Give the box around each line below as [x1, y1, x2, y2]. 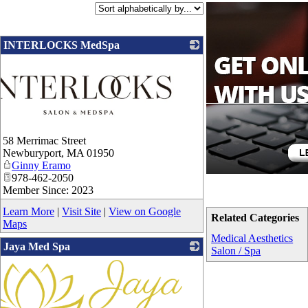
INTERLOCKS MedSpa [3, 39, 120, 52]
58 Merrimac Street [3, 135, 86, 147]
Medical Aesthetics [211, 232, 294, 245]
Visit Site [62, 206, 101, 218]
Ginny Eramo [12, 159, 71, 172]
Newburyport [3, 147, 61, 159]
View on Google [109, 206, 181, 218]
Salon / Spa [211, 245, 261, 257]
